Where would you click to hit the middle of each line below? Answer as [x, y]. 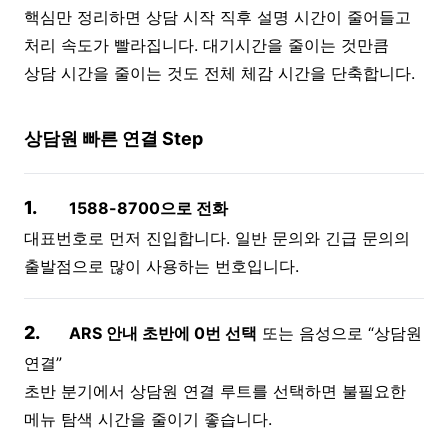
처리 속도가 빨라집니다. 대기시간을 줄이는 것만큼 [206, 44]
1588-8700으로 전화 [148, 207]
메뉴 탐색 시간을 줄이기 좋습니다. [148, 418]
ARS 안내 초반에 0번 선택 [163, 332]
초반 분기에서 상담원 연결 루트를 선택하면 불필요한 [215, 390]
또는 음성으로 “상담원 [339, 332]
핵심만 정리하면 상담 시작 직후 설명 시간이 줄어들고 [217, 16]
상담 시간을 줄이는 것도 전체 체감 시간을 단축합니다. [219, 72]
